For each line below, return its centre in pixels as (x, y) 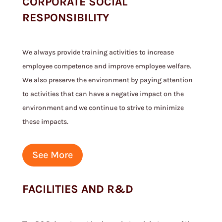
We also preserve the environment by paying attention (107, 80)
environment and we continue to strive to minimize (103, 108)
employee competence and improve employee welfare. (107, 66)
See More (52, 155)
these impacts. (45, 122)
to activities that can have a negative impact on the (103, 94)
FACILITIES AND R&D (78, 189)
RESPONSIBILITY (65, 18)
